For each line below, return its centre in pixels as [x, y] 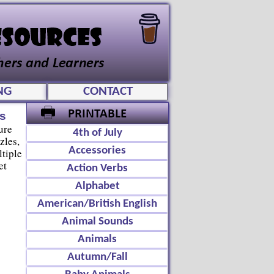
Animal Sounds [97, 222]
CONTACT [108, 91]
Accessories [97, 151]
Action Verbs [97, 168]
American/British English [97, 204]
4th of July [97, 133]
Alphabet [97, 186]
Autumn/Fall [97, 257]
